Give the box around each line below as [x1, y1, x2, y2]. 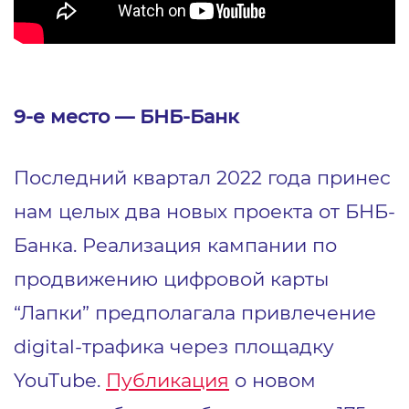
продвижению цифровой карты [14, 266, 329, 290]
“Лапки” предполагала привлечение [14, 299, 376, 324]
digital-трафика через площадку [14, 333, 334, 358]
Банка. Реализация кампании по [14, 232, 337, 257]
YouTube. [14, 367, 106, 392]
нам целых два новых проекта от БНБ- [14, 198, 395, 223]
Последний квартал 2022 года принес [14, 164, 391, 189]
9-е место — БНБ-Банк [14, 103, 239, 128]
